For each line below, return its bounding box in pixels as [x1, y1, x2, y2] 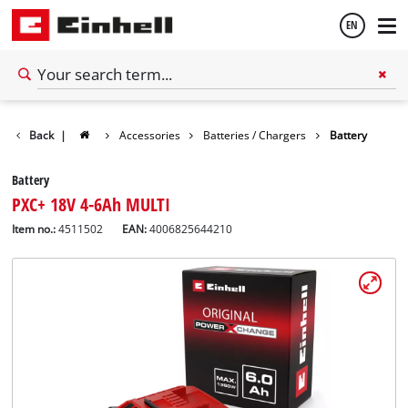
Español [31, 148, 70, 167]
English [31, 99, 66, 117]
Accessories [118, 127, 180, 142]
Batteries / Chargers [203, 127, 307, 142]
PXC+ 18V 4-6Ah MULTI [12, 190, 171, 217]
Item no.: [12, 221, 56, 236]
